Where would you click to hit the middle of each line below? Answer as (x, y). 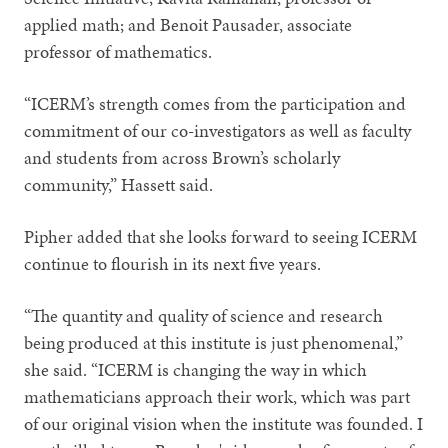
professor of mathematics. (118, 51)
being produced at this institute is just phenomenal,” (214, 342)
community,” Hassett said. (119, 184)
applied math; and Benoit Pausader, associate (188, 24)
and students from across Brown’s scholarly (182, 157)
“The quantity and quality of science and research (204, 315)
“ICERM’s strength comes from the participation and (215, 103)
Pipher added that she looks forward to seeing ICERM (221, 236)
